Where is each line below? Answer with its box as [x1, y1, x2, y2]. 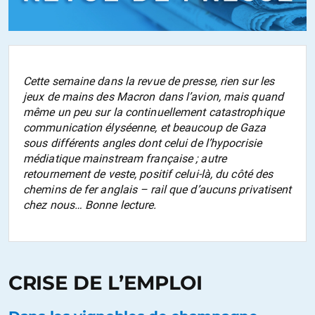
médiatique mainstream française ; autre [23, 151, 226, 165]
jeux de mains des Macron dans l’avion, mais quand [23, 89, 283, 103]
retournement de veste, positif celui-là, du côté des [23, 167, 274, 181]
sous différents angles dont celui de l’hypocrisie [23, 136, 262, 150]
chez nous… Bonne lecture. [23, 198, 157, 212]
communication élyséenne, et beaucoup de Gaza [23, 120, 266, 134]
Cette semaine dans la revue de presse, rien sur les [23, 74, 275, 88]
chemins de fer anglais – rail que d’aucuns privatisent [23, 182, 292, 196]
